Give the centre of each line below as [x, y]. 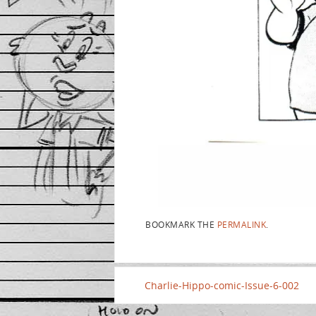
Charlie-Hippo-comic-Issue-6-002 [222, 285]
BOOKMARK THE [181, 224]
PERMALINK [241, 224]
